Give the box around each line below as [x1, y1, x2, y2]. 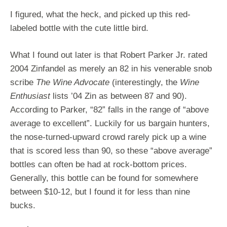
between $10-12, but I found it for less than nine [10, 186, 190, 197]
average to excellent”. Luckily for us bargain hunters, [10, 118, 210, 128]
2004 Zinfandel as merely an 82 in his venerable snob [10, 63, 212, 73]
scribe [10, 77, 36, 87]
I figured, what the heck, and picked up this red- [10, 10, 191, 19]
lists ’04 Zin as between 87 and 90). [50, 91, 187, 101]
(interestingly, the [112, 77, 180, 87]
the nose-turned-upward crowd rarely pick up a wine [10, 132, 206, 142]
